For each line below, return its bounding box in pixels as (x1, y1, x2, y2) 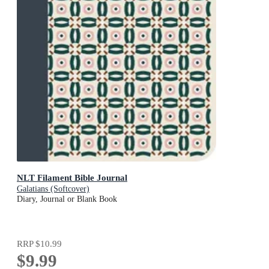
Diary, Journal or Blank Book (17, 194, 117, 204)
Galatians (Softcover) (17, 184, 89, 193)
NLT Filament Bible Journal (17, 172, 127, 183)
